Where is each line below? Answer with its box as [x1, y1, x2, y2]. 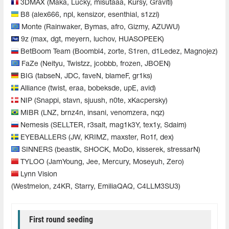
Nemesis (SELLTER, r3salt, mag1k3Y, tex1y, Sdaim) [18, 122, 187, 129]
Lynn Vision [18, 171, 57, 178]
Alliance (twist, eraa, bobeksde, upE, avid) [18, 85, 156, 92]
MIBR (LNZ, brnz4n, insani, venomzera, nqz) [18, 109, 165, 117]
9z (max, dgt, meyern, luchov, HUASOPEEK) [19, 36, 164, 43]
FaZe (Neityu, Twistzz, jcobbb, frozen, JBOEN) [19, 60, 171, 67]
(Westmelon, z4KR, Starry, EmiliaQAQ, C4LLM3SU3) [11, 183, 180, 190]
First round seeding [29, 214, 93, 224]
